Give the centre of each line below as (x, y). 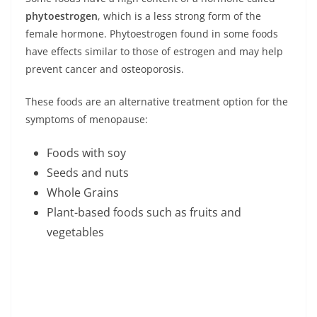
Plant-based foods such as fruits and (144, 213)
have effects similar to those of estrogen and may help (154, 52)
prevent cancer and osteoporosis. (105, 69)
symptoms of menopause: (87, 120)
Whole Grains (83, 193)
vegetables (75, 232)
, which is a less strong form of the (179, 16)
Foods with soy (86, 153)
